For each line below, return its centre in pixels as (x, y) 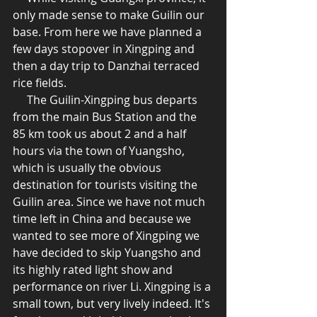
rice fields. (42, 83)
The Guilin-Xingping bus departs (20, 100)
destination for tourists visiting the (106, 185)
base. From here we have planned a (109, 32)
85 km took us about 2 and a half (101, 134)
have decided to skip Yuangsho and (108, 253)
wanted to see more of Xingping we (108, 236)
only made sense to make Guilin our (110, 15)
